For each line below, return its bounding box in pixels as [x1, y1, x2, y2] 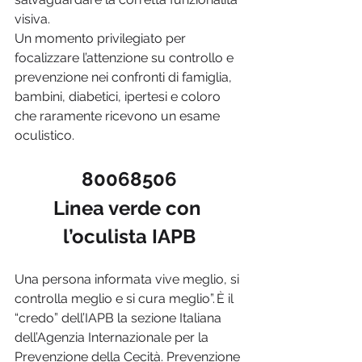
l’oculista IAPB [63, 225, 196, 249]
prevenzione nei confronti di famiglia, [15, 69, 235, 86]
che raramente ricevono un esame [15, 108, 223, 124]
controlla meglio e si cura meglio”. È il [15, 291, 237, 307]
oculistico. [15, 128, 78, 144]
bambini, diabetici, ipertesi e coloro [15, 89, 224, 105]
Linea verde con [53, 196, 206, 221]
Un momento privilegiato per [15, 31, 189, 47]
